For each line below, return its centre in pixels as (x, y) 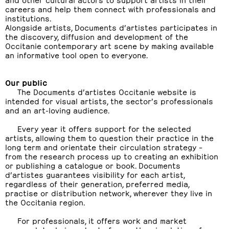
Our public (26, 82)
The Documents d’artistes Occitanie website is (107, 91)
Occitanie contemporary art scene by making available (109, 45)
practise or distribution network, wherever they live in (109, 192)
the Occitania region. (45, 202)
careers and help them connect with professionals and (110, 8)
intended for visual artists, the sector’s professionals (109, 100)
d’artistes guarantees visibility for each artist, (95, 174)
